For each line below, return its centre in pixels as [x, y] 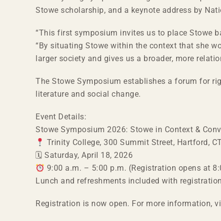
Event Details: [61, 117]
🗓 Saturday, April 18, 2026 [84, 155]
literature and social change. [88, 94]
